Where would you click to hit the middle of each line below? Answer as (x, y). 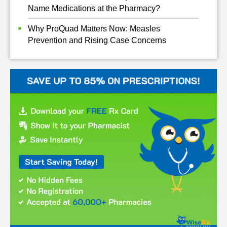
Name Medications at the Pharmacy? (94, 8)
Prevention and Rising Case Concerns (97, 40)
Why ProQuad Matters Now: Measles (94, 28)
